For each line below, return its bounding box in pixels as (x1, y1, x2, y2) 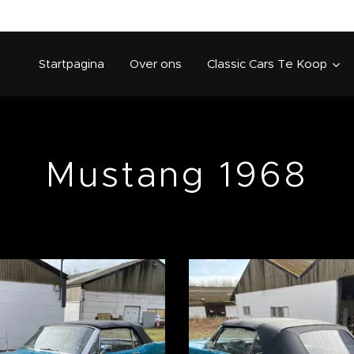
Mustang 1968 (46, 153, 308, 196)
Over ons (130, 56, 182, 71)
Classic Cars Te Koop (207, 56, 327, 71)
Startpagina (39, 56, 104, 71)
